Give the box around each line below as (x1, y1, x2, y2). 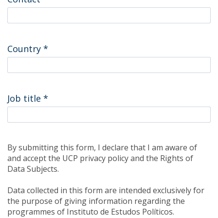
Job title (7, 92, 43, 104)
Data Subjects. (7, 163, 59, 174)
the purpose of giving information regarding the (7, 196, 185, 206)
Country (7, 43, 43, 54)
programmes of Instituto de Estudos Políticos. (7, 206, 174, 217)
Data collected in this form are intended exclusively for (7, 185, 204, 196)
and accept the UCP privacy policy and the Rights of (7, 153, 193, 163)
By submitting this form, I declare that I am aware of (7, 142, 197, 153)
